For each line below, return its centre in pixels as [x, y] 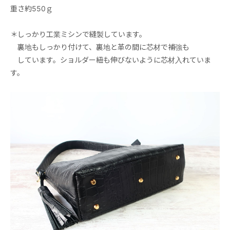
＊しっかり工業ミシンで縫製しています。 [78, 34]
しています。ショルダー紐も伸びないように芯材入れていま [111, 60]
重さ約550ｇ [32, 8]
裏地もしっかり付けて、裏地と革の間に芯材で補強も [100, 47]
